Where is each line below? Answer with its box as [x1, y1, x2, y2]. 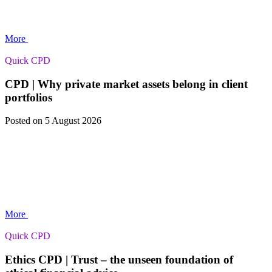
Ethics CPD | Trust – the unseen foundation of [5, 253, 233, 267]
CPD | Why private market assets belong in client [5, 77, 248, 90]
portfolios [5, 90, 52, 104]
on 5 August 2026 [33, 115, 101, 126]
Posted [5, 115, 33, 126]
